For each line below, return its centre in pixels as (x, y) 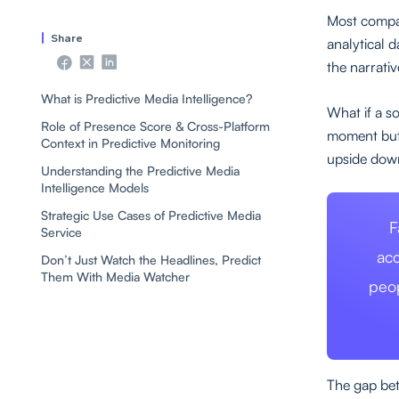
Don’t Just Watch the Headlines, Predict (151, 260)
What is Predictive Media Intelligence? (147, 99)
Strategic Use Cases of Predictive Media (151, 216)
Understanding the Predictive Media (140, 171)
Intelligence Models (95, 188)
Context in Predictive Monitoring (130, 143)
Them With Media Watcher (115, 277)
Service (61, 232)
